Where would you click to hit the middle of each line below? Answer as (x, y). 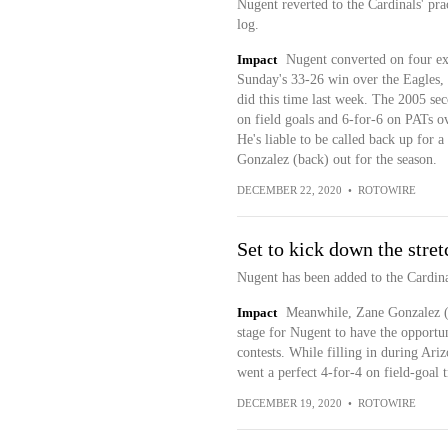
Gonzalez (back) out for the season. (336, 159)
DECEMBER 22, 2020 (289, 190)
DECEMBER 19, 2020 (289, 403)
